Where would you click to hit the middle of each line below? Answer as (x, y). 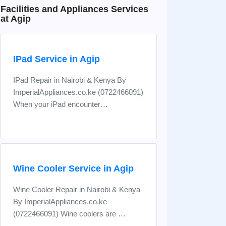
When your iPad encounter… (61, 104)
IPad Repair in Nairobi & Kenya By (70, 80)
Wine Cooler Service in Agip (73, 168)
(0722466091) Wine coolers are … (69, 214)
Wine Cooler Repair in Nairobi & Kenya (77, 189)
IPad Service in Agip (56, 59)
